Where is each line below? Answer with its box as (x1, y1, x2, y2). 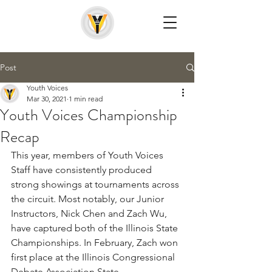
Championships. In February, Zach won (11, 237, 180, 248)
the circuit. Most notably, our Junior (11, 193, 166, 205)
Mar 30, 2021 (27, 94, 67, 103)
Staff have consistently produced (11, 164, 154, 175)
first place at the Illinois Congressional (11, 251, 177, 263)
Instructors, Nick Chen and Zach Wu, (11, 208, 169, 219)
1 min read (69, 94, 103, 103)
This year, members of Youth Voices (11, 149, 166, 161)
